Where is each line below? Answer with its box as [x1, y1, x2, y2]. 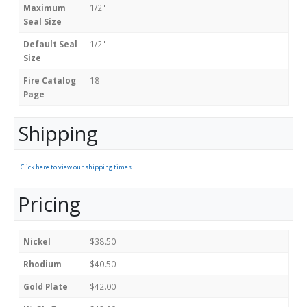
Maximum [23, 2, 66, 14]
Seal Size [23, 16, 62, 27]
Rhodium [23, 258, 62, 269]
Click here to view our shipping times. [21, 162, 133, 171]
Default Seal [23, 38, 77, 50]
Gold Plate [23, 280, 68, 292]
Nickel [23, 235, 51, 247]
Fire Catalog [23, 75, 76, 86]
